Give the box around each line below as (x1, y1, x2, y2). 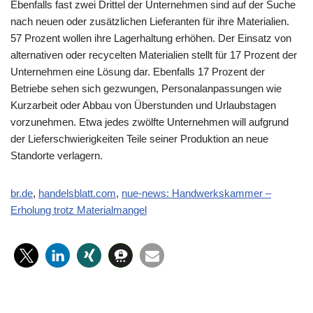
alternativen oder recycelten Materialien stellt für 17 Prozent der (10, 48, 297, 61)
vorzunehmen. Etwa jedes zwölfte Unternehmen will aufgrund (10, 115, 289, 128)
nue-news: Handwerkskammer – (122, 187, 271, 199)
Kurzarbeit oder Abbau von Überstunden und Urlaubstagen (10, 99, 276, 111)
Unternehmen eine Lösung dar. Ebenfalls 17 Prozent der (10, 65, 265, 78)
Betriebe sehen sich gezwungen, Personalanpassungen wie (10, 82, 282, 94)
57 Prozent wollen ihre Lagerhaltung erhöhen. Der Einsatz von (10, 31, 291, 44)
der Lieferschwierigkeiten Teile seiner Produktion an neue (10, 132, 268, 145)
